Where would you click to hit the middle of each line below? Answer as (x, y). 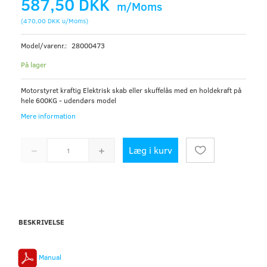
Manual (49, 257)
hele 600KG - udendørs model (69, 100)
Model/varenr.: (45, 46)
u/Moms (73, 21)
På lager (34, 65)
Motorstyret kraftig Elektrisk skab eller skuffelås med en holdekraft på (131, 90)
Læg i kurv (150, 150)
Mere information (48, 115)
